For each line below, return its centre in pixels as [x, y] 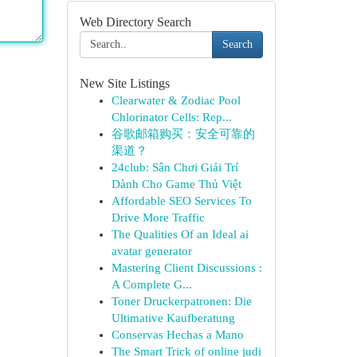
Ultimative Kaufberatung [173, 318]
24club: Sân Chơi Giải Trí [175, 167]
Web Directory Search [135, 22]
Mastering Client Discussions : [186, 268]
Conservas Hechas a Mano [177, 335]
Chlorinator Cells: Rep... [171, 117]
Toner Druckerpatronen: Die [181, 301]
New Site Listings [124, 83]
